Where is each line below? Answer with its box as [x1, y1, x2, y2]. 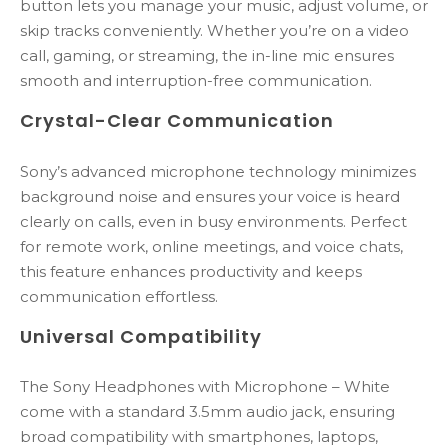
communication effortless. [20, 286, 218, 306]
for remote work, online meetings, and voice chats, [20, 236, 403, 256]
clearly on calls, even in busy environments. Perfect [20, 211, 407, 231]
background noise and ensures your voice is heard [20, 186, 400, 206]
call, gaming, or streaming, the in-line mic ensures [20, 46, 394, 66]
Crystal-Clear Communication [20, 108, 334, 134]
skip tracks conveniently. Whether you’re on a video [20, 21, 409, 41]
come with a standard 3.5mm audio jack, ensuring [20, 401, 395, 421]
